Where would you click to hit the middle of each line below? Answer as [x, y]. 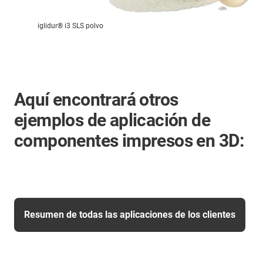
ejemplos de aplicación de [112, 120]
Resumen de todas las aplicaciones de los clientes [130, 214]
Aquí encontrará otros [96, 99]
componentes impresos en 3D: [129, 140]
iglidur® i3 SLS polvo [70, 26]
